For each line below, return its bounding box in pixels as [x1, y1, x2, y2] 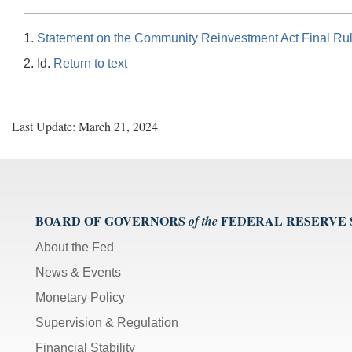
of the [189, 211, 218, 229]
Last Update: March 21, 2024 [12, 117, 158, 134]
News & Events [35, 265, 121, 279]
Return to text [53, 56, 127, 70]
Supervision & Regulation [35, 315, 178, 329]
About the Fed [35, 240, 114, 254]
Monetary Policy [35, 290, 125, 304]
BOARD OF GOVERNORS [35, 211, 185, 229]
